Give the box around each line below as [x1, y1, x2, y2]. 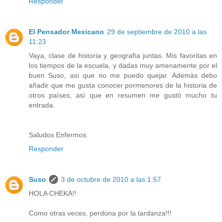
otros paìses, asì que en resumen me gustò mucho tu [29, 91, 217, 100]
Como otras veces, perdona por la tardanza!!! [29, 209, 171, 218]
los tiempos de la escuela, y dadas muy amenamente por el [29, 61, 217, 70]
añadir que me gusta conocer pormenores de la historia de [29, 81, 217, 90]
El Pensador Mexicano [29, 28, 104, 36]
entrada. [29, 101, 55, 110]
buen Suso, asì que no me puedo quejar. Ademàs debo [29, 71, 217, 80]
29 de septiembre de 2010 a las [107, 28, 207, 36]
